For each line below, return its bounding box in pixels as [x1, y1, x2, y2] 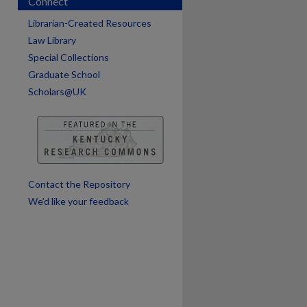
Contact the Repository [28, 178, 130, 190]
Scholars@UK [28, 86, 86, 97]
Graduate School [28, 69, 100, 80]
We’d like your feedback [28, 195, 129, 207]
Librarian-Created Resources [28, 17, 151, 29]
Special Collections [28, 51, 109, 63]
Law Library [28, 34, 76, 46]
